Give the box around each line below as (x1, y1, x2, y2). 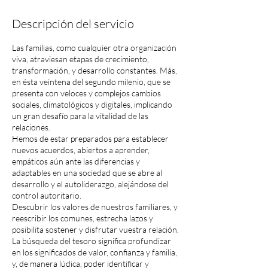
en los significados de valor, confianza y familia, (12, 247, 177, 257)
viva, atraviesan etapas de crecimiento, (12, 54, 149, 64)
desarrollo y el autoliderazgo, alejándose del (12, 179, 169, 189)
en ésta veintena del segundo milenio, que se (12, 77, 170, 87)
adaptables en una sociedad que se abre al (12, 167, 162, 178)
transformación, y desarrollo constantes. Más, (12, 65, 177, 75)
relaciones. (12, 122, 50, 132)
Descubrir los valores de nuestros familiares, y (12, 202, 178, 212)
